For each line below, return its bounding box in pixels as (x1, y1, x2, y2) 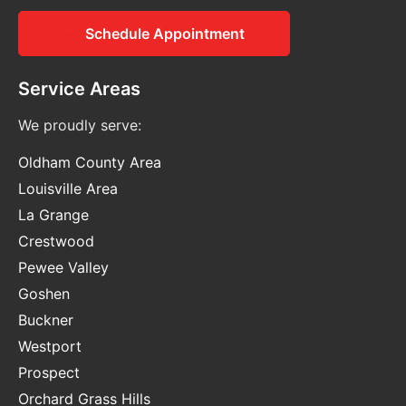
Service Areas (18, 77, 140, 100)
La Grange (18, 205, 89, 224)
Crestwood (18, 231, 94, 250)
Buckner (18, 310, 73, 329)
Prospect (18, 362, 80, 382)
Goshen (18, 284, 70, 303)
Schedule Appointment (85, 24, 245, 43)
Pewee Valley (18, 257, 109, 276)
